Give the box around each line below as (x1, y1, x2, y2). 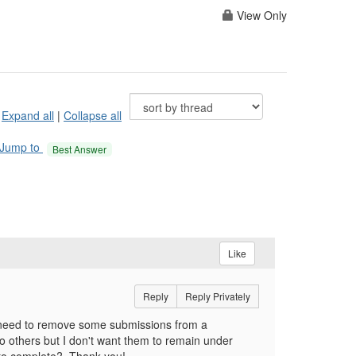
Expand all (2, 107, 54, 124)
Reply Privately (184, 289, 250, 304)
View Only (234, 7, 287, 24)
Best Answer (52, 141, 106, 156)
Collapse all (64, 107, 122, 124)
